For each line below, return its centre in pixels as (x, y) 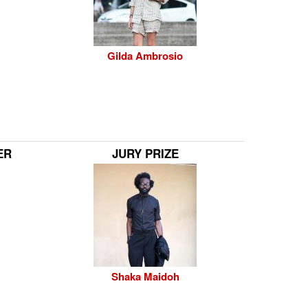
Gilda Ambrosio (145, 56)
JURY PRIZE (145, 153)
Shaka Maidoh (145, 276)
